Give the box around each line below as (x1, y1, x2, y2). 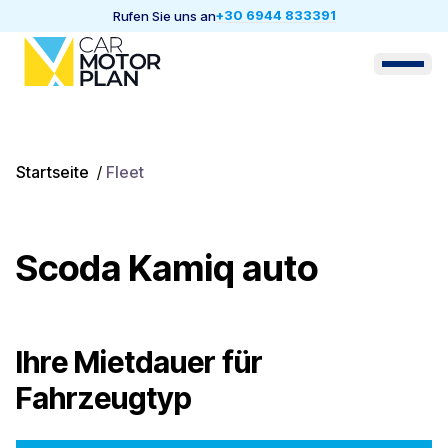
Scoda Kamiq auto (16, 246, 318, 290)
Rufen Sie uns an (112, 7, 216, 24)
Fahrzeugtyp (16, 380, 192, 416)
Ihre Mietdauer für (16, 344, 263, 380)
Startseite (16, 162, 89, 182)
